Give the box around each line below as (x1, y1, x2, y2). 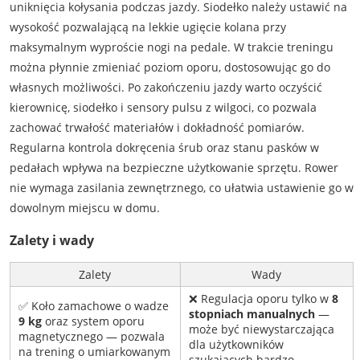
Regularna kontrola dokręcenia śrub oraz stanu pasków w (9, 140, 319, 156)
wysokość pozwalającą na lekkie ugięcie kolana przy (9, 19, 286, 35)
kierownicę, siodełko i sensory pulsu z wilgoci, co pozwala (9, 100, 317, 116)
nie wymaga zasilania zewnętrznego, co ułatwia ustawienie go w (9, 180, 354, 196)
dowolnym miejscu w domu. (9, 200, 160, 216)
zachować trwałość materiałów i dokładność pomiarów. (9, 120, 305, 136)
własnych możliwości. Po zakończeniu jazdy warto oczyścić (9, 80, 322, 96)
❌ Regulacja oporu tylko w (188, 291, 332, 307)
